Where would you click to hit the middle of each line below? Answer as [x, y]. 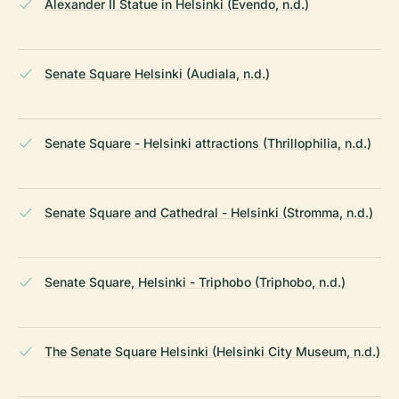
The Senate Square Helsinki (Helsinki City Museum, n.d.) [212, 352]
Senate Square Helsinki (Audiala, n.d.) [157, 74]
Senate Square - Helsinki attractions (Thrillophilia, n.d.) [208, 143]
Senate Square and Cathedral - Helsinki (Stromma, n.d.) [209, 213]
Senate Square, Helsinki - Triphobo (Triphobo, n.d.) [195, 282]
